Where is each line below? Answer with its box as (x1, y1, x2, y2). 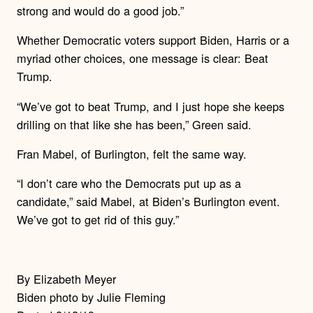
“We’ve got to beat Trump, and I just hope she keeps (17, 97, 284, 115)
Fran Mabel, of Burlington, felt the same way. (17, 145, 247, 162)
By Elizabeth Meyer (17, 270, 116, 287)
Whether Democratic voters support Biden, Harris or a (17, 31, 289, 49)
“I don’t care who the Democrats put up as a (17, 175, 241, 192)
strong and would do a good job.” (17, 2, 184, 20)
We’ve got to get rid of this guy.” (17, 211, 179, 228)
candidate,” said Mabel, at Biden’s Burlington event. (17, 193, 280, 210)
